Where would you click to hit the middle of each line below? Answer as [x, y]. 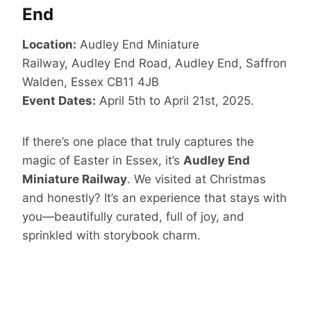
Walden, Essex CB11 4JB [91, 82]
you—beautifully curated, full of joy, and [133, 217]
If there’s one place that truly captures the [138, 142]
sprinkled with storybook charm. [111, 236]
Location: [49, 45]
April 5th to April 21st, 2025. [175, 101]
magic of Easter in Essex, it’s [103, 161]
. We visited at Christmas [196, 179]
